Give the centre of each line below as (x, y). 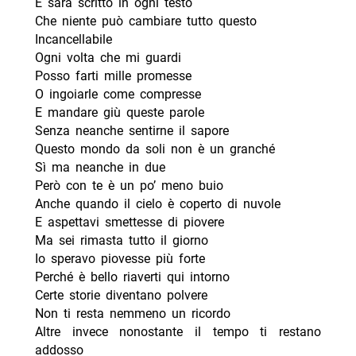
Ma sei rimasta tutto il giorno (121, 241)
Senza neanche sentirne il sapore (132, 131)
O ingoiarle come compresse (118, 95)
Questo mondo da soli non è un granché (155, 149)
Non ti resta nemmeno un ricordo (132, 314)
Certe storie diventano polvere (121, 296)
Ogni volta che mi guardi (108, 58)
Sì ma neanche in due (100, 168)
